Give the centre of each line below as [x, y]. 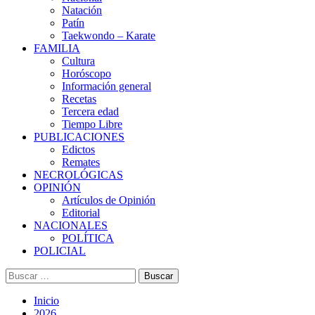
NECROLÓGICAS [78, 175]
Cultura [78, 61]
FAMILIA [57, 48]
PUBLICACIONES [79, 137]
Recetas [79, 99]
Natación [82, 10]
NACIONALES [71, 225]
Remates [81, 162]
